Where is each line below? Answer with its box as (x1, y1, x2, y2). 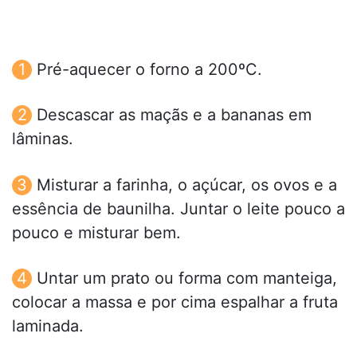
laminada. (12, 316, 84, 335)
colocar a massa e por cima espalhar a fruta (12, 292, 338, 312)
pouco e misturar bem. (12, 222, 181, 242)
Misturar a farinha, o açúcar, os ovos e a (37, 175, 337, 194)
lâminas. (12, 129, 73, 149)
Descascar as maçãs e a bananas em (37, 105, 312, 125)
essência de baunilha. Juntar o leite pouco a (12, 198, 345, 218)
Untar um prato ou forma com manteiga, (37, 268, 337, 288)
